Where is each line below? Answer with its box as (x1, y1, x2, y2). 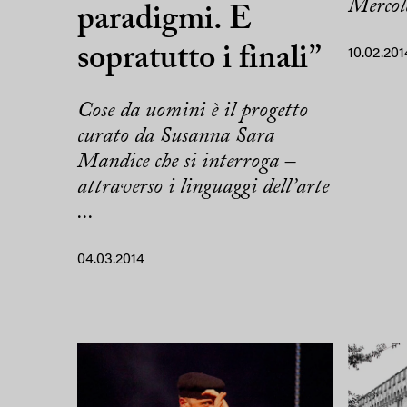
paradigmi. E (77, 5, 252, 38)
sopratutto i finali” (77, 44, 322, 77)
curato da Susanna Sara (77, 125, 274, 148)
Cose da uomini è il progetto (77, 100, 308, 123)
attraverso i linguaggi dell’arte (77, 176, 329, 199)
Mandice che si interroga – (77, 151, 295, 174)
